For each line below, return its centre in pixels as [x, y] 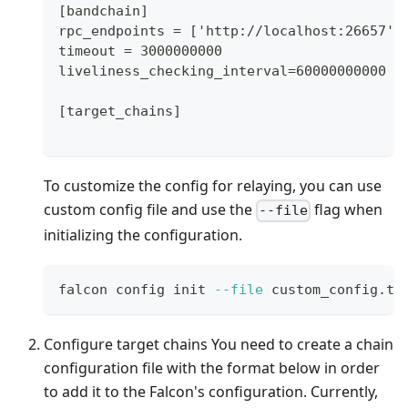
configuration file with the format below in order [212, 367]
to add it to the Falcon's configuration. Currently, [211, 391]
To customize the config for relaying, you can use [213, 186]
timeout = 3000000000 [140, 51]
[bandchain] [103, 11]
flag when [347, 210]
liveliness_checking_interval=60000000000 [222, 71]
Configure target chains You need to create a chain [219, 344]
